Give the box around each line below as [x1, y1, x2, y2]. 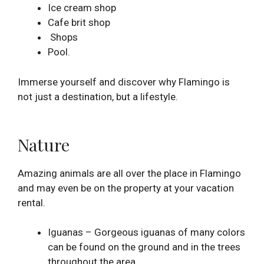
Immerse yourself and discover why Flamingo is [18, 75, 230, 88]
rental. [18, 196, 45, 209]
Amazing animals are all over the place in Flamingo [18, 167, 241, 179]
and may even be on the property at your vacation [18, 181, 234, 194]
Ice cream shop [48, 2, 116, 14]
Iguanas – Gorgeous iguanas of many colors [48, 226, 245, 239]
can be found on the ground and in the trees [48, 241, 240, 253]
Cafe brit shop [48, 16, 110, 29]
